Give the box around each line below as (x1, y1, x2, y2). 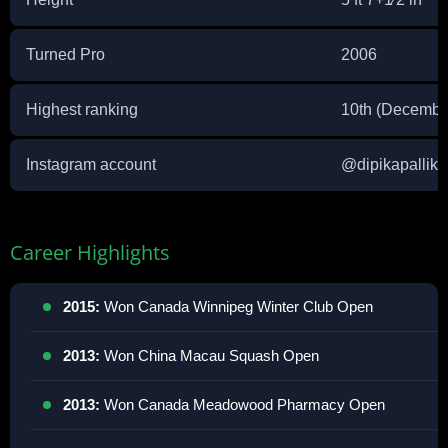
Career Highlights (10, 239, 170, 266)
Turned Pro (26, 46, 105, 63)
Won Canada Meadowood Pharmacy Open (100, 396, 385, 413)
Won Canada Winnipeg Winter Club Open (100, 298, 373, 315)
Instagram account (26, 156, 156, 173)
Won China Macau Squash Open (100, 347, 319, 364)
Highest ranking (26, 101, 138, 118)
